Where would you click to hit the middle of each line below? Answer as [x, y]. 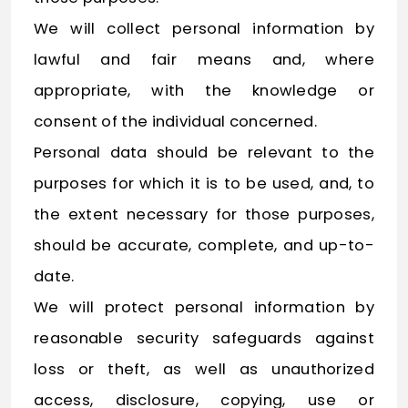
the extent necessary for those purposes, [204, 215]
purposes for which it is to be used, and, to [204, 184]
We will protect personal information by [204, 308]
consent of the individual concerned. [175, 122]
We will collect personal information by [204, 29]
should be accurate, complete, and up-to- [204, 246]
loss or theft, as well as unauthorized [204, 370]
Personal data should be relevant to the [204, 153]
